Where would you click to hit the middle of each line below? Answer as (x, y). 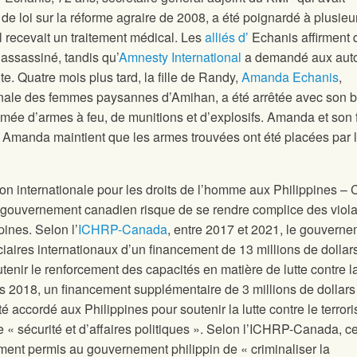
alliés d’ (227, 37)
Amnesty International (180, 57)
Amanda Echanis (290, 77)
